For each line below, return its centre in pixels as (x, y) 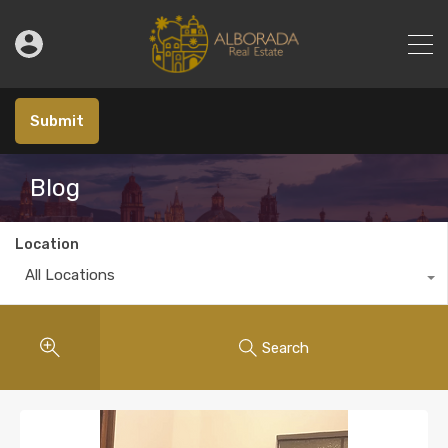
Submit (57, 121)
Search (285, 347)
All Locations (70, 275)
